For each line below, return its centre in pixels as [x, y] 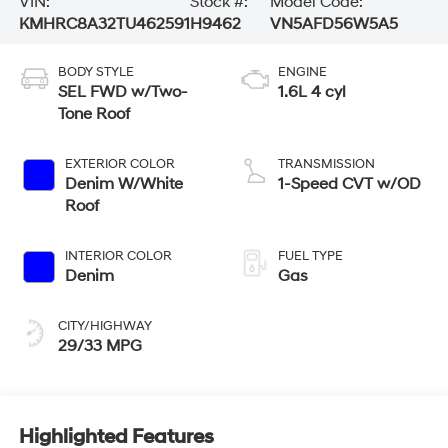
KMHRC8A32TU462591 [104, 23]
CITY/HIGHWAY [104, 325]
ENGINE [302, 71]
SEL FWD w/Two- [122, 91]
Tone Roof [93, 113]
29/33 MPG [99, 345]
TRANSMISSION [326, 163]
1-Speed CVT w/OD [349, 183]
